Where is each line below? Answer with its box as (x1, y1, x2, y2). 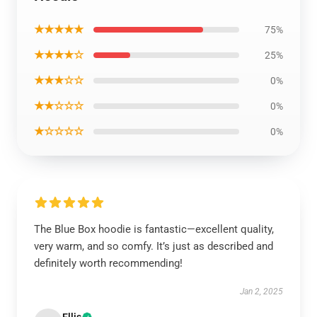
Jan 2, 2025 (240, 287, 283, 296)
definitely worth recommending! (34, 257, 183, 270)
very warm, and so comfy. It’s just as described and (34, 240, 273, 253)
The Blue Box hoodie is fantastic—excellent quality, (34, 223, 274, 236)
